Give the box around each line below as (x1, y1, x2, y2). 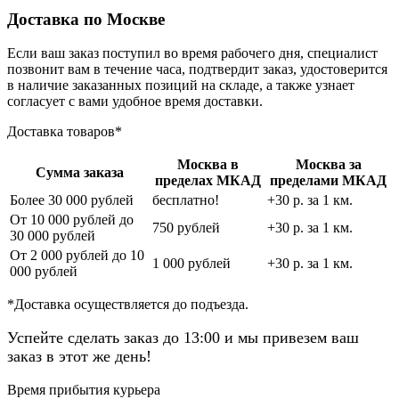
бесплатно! (152, 192, 219, 208)
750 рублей (152, 220, 220, 236)
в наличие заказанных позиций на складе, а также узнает (7, 77, 354, 94)
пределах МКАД (155, 173, 261, 189)
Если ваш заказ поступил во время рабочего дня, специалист (7, 45, 378, 61)
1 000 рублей (152, 256, 231, 272)
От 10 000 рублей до (10, 212, 134, 228)
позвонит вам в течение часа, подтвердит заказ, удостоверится (7, 61, 387, 77)
